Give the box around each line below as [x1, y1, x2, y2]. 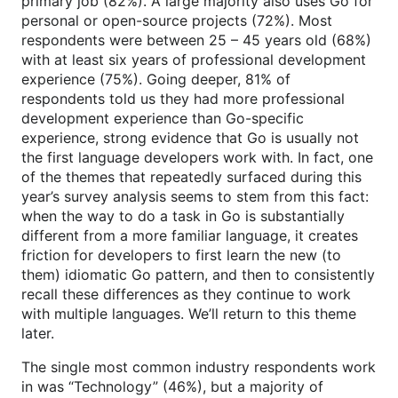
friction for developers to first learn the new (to [21, 246, 341, 264]
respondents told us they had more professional [21, 90, 345, 107]
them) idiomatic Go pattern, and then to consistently [21, 266, 375, 283]
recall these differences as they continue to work [21, 285, 351, 303]
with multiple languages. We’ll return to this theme [21, 305, 356, 322]
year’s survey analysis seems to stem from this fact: [21, 187, 369, 205]
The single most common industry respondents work [21, 358, 376, 376]
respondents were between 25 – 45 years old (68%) [21, 31, 371, 49]
